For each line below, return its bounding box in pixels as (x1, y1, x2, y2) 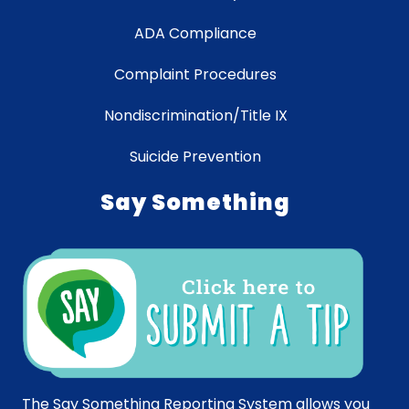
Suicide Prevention (130, 146, 261, 168)
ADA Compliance (134, 23, 257, 45)
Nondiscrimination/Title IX (103, 105, 288, 127)
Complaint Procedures (114, 64, 277, 86)
